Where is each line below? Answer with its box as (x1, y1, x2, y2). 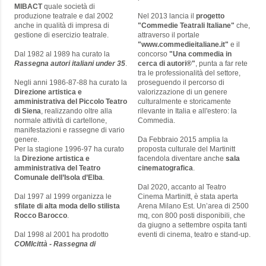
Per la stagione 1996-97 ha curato (14, 145, 124, 154)
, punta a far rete (195, 59, 248, 68)
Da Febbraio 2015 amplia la (138, 135, 228, 144)
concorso (138, 50, 167, 59)
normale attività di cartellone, (14, 116, 107, 125)
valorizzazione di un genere (138, 88, 227, 97)
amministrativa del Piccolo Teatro (14, 97, 127, 106)
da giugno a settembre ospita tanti (138, 221, 247, 230)
